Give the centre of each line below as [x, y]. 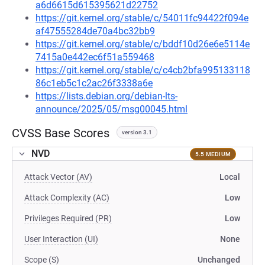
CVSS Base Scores [61, 133]
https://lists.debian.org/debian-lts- [106, 96]
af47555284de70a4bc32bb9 [95, 31]
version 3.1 [137, 132]
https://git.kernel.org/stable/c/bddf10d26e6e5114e [143, 44]
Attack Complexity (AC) [67, 198]
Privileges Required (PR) [68, 218]
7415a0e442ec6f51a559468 [95, 57]
